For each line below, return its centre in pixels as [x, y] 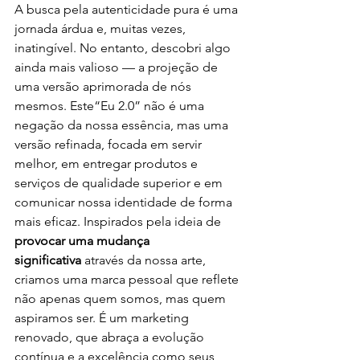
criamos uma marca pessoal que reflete [128, 280]
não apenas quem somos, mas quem [122, 299]
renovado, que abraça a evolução [111, 337]
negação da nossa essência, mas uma [123, 125]
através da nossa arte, [145, 260]
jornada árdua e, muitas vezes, [102, 29]
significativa [48, 260]
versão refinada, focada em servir [110, 145]
